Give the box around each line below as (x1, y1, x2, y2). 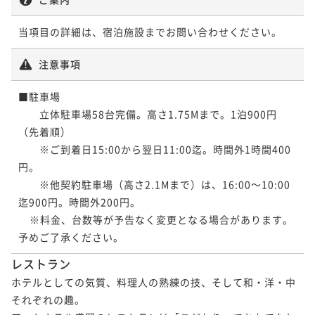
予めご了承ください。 (18, 229, 124, 244)
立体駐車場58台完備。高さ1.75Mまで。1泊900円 (18, 106, 277, 121)
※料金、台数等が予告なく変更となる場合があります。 (18, 212, 30, 226)
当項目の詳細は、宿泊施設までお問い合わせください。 (18, 24, 282, 39)
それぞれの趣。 (11, 292, 85, 307)
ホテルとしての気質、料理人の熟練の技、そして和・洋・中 (11, 274, 296, 289)
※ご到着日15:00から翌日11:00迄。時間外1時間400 (18, 141, 291, 156)
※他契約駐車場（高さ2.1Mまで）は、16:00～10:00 (18, 176, 290, 191)
